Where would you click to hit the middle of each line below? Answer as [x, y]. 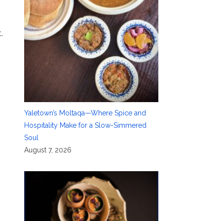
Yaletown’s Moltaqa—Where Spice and [85, 113]
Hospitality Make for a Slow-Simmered [85, 126]
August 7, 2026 [48, 150]
